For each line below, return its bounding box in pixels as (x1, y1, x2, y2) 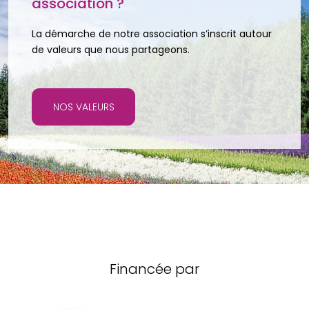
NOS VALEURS (52, 100, 114, 114)
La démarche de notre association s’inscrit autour (32, 26, 272, 41)
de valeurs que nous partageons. (32, 42, 190, 57)
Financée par (110, 259, 199, 279)
